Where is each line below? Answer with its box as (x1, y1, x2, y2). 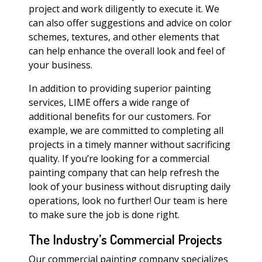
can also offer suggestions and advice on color (29, 16, 232, 30)
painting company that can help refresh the (29, 166, 219, 180)
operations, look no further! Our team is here (29, 194, 227, 208)
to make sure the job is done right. (29, 208, 180, 222)
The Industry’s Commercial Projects (29, 230, 222, 249)
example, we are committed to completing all (29, 124, 223, 137)
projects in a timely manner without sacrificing (29, 138, 230, 151)
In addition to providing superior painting (29, 82, 211, 95)
